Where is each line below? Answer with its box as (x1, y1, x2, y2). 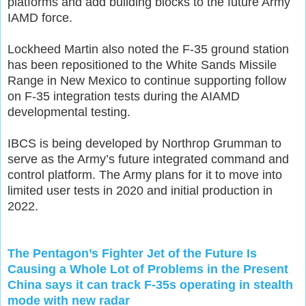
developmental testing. (8, 105, 130, 119)
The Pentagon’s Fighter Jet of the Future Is (8, 246, 257, 260)
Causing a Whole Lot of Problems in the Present (8, 262, 288, 276)
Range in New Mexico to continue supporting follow (8, 73, 286, 87)
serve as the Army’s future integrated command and (8, 152, 289, 166)
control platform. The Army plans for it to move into (8, 167, 282, 182)
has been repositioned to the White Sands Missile (8, 57, 277, 72)
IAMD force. (8, 10, 72, 25)
